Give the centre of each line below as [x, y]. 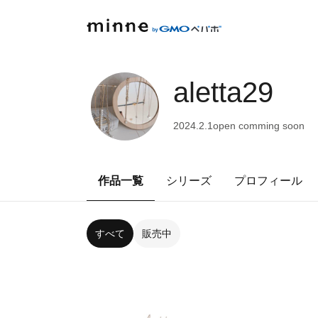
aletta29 [223, 92]
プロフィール [268, 181]
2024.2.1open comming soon [239, 125]
